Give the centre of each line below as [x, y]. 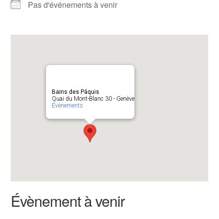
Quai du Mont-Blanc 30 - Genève [93, 99]
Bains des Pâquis [75, 92]
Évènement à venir [68, 201]
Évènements [67, 106]
